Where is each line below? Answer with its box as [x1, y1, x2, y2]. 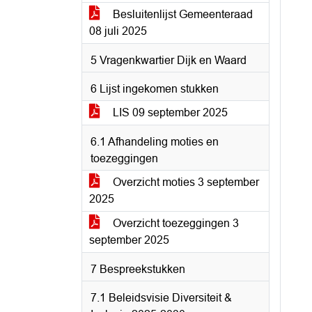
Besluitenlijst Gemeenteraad [110, 8, 253, 20]
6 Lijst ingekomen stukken [91, 83, 219, 95]
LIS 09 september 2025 [110, 107, 228, 118]
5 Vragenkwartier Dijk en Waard [91, 54, 247, 66]
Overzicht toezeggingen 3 [110, 217, 239, 229]
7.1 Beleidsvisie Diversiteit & [91, 292, 232, 304]
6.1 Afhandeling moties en [91, 136, 219, 148]
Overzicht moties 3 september [110, 176, 259, 188]
